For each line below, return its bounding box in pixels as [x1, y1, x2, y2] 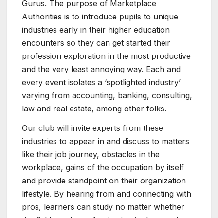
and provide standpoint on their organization [22, 176, 186, 186]
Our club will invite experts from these [22, 123, 163, 133]
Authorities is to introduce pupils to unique [22, 12, 178, 22]
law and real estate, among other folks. [22, 104, 169, 114]
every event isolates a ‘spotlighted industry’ [22, 77, 181, 88]
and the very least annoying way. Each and [22, 64, 181, 74]
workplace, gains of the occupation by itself [22, 163, 184, 173]
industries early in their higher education [22, 25, 170, 35]
